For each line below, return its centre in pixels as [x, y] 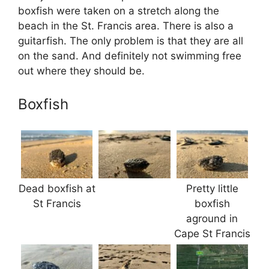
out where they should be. [81, 71]
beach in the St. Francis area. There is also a [126, 26]
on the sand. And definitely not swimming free [130, 56]
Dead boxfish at [57, 188]
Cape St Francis [212, 233]
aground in [212, 218]
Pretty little [212, 188]
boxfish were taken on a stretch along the [119, 11]
